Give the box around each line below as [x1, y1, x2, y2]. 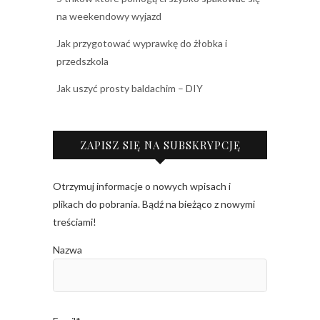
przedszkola [56, 55, 109, 67]
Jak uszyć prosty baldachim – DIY [56, 82, 203, 94]
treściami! [53, 216, 96, 228]
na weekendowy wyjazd [56, 10, 161, 22]
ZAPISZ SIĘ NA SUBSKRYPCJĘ [79, 138, 241, 152]
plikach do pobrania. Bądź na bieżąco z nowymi [53, 198, 255, 210]
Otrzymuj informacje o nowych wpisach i [53, 180, 231, 192]
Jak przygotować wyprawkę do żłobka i [56, 37, 227, 49]
